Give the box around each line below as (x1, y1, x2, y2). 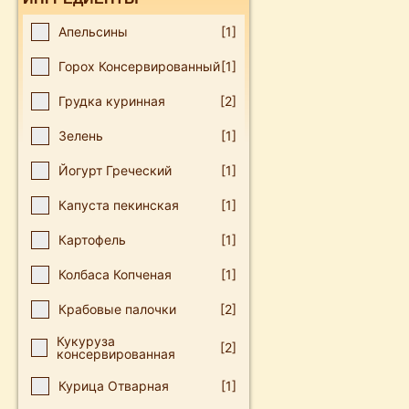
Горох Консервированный (58, 58, 220, 74)
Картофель (58, 232, 126, 247)
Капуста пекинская (58, 197, 179, 213)
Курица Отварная (58, 378, 169, 393)
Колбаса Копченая (58, 267, 172, 282)
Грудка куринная (58, 93, 165, 109)
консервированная (57, 346, 176, 362)
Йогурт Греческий (58, 163, 172, 178)
